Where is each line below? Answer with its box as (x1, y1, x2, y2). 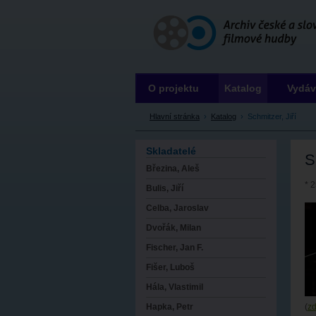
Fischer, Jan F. (146, 243, 203, 253)
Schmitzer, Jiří (248, 111, 296, 121)
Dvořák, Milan (146, 223, 201, 233)
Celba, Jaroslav (146, 203, 209, 214)
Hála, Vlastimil (146, 282, 203, 293)
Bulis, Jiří (146, 183, 183, 194)
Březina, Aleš (146, 164, 200, 174)
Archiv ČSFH (153, 14, 205, 24)
